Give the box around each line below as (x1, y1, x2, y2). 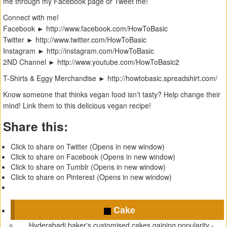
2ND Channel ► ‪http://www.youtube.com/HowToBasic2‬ (3, 57, 179, 67)
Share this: (3, 117, 68, 136)
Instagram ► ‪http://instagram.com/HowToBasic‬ (3, 46, 154, 56)
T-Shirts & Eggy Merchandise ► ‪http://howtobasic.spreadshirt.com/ (3, 73, 217, 84)
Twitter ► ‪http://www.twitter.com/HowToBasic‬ (3, 34, 146, 45)
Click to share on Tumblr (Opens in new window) (11, 162, 166, 172)
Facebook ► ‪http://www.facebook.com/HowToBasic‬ (3, 23, 168, 34)
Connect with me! (3, 12, 59, 23)
